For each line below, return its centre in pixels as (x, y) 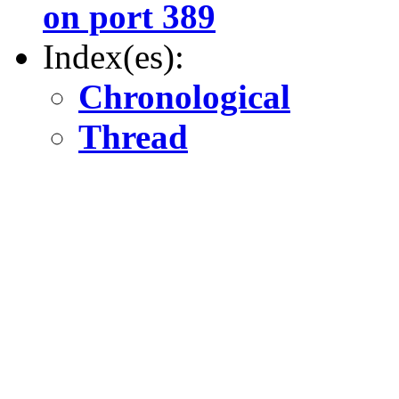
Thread (133, 136)
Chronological (184, 96)
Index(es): (114, 56)
